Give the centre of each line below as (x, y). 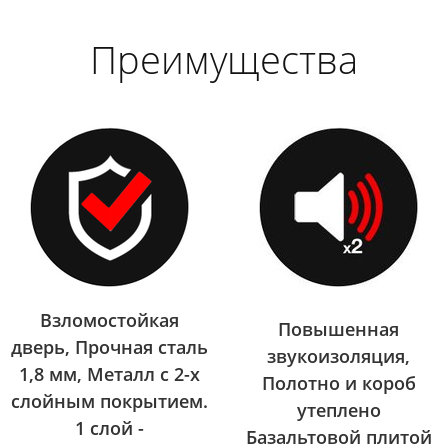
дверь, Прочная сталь (109, 347)
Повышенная (338, 329)
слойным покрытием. (109, 401)
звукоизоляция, (338, 356)
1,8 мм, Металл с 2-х (109, 374)
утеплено (338, 410)
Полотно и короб (338, 383)
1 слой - (109, 428)
